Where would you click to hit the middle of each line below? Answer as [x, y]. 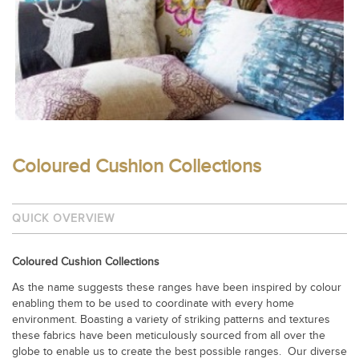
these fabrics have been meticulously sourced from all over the [169, 336]
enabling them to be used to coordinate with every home [153, 304]
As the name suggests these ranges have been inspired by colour [177, 288]
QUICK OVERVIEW [63, 219]
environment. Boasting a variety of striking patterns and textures [171, 320]
